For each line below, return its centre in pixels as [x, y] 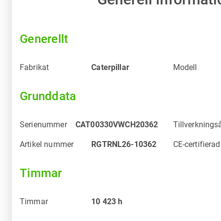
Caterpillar [110, 67]
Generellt [44, 39]
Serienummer [43, 124]
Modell [185, 67]
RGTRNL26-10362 [124, 144]
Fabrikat [35, 67]
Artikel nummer [47, 144]
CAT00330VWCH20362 [117, 124]
